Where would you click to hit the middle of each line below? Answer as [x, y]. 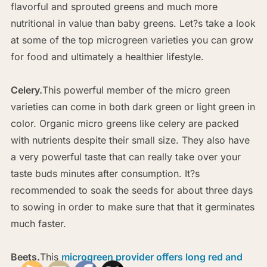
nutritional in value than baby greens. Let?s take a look [133, 23]
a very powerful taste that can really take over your [125, 156]
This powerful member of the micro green [136, 90]
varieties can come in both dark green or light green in [133, 106]
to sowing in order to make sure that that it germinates [132, 207]
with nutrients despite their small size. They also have [130, 140]
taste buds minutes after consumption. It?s [105, 173]
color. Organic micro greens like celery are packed [125, 123]
